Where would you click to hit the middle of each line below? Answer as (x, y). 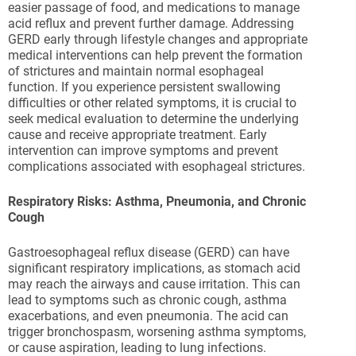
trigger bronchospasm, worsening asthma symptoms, (157, 332)
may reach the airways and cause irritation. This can (154, 284)
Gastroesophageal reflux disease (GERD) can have (149, 252)
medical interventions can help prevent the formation (155, 55)
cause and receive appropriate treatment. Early (137, 135)
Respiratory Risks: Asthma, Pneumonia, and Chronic (157, 201)
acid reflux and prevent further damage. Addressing (151, 23)
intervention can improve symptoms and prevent (143, 151)
